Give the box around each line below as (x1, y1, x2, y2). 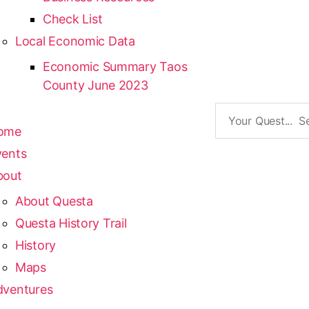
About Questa (14, 194, 93, 208)
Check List (42, 12, 103, 26)
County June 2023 (42, 78, 148, 92)
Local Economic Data (14, 34, 135, 48)
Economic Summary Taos (42, 59, 188, 74)
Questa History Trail (14, 216, 127, 230)
